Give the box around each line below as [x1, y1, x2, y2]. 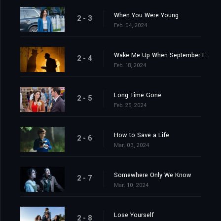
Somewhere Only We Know [114, 171, 191, 180]
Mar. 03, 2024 [114, 142, 149, 149]
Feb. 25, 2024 [114, 102, 147, 110]
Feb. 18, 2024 [114, 62, 146, 70]
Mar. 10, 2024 [114, 182, 148, 189]
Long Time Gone [114, 91, 161, 100]
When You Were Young [114, 11, 179, 20]
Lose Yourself [114, 211, 154, 220]
